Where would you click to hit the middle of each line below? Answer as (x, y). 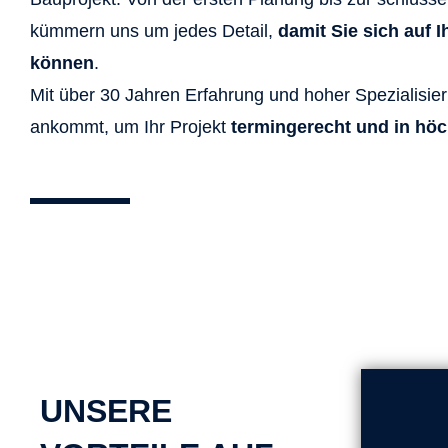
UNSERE (106, 411)
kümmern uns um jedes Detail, (154, 31)
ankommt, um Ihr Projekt (130, 127)
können (62, 63)
